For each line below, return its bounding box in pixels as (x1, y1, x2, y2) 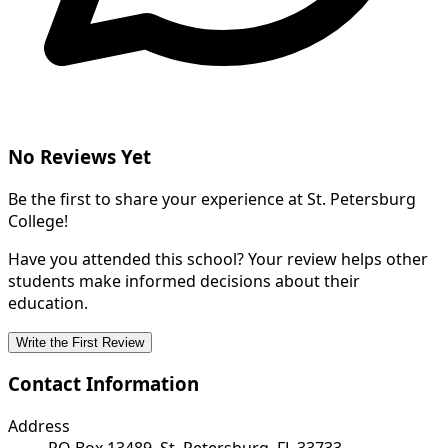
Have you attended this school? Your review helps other (8, 247, 428, 270)
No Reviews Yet (8, 143, 151, 169)
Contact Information (8, 371, 199, 397)
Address (8, 415, 70, 437)
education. (8, 291, 88, 314)
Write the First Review (16, 334, 144, 350)
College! (8, 209, 68, 232)
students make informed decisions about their (8, 269, 360, 292)
